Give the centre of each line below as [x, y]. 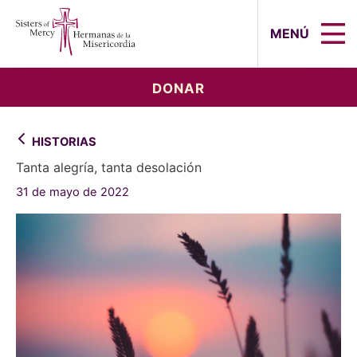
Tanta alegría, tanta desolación [109, 168]
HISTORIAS [64, 142]
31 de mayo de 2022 [73, 192]
